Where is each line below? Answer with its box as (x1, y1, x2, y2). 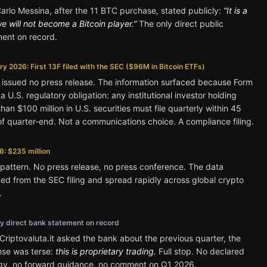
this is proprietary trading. (55, 246, 156, 256)
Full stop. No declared (156, 246, 244, 256)
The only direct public (136, 18, 223, 29)
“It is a (223, 5, 247, 15)
